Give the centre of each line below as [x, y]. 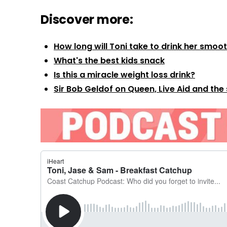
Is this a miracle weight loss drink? [124, 75]
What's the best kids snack [109, 61]
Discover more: [87, 20]
